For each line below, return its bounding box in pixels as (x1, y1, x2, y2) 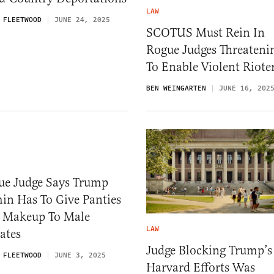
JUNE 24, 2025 (54, 15, 110, 26)
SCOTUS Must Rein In (146, 24, 265, 40)
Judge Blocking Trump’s (146, 243, 272, 258)
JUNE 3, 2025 (54, 250, 106, 261)
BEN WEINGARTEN (146, 83, 206, 94)
